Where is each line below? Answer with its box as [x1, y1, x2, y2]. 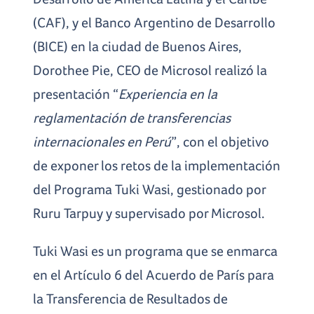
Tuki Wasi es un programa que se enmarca [33, 243, 278, 259]
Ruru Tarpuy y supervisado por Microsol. [33, 205, 268, 221]
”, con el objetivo [171, 133, 270, 149]
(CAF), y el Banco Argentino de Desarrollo [33, 14, 276, 30]
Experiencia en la [118, 86, 218, 102]
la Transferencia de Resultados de [33, 290, 228, 306]
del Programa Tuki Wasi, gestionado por [33, 181, 266, 197]
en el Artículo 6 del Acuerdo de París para [33, 266, 275, 282]
